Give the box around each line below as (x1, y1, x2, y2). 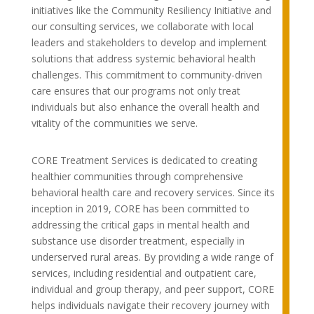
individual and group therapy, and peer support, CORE (31, 282, 274, 296)
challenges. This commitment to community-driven (31, 68, 262, 82)
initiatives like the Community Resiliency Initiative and (31, 4, 271, 18)
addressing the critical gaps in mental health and (31, 218, 250, 232)
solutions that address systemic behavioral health (31, 52, 256, 66)
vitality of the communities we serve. (31, 116, 198, 130)
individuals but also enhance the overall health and (31, 100, 259, 114)
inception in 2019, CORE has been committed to (31, 202, 250, 216)
